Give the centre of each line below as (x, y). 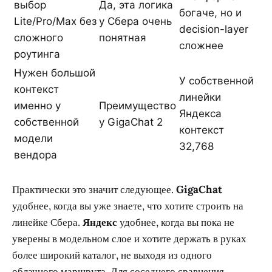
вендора (36, 155)
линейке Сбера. (47, 222)
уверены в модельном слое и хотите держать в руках (129, 238)
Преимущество (138, 105)
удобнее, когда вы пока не (176, 222)
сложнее (201, 45)
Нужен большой (55, 73)
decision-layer (214, 29)
